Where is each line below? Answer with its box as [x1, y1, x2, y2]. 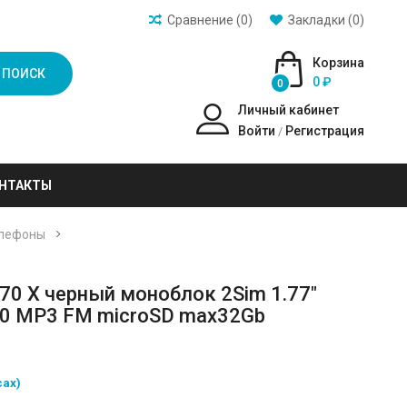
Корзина [312, 55, 364, 70]
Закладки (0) [287, 13, 364, 27]
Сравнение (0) [166, 13, 253, 27]
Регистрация [284, 124, 364, 138]
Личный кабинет [237, 103, 339, 117]
